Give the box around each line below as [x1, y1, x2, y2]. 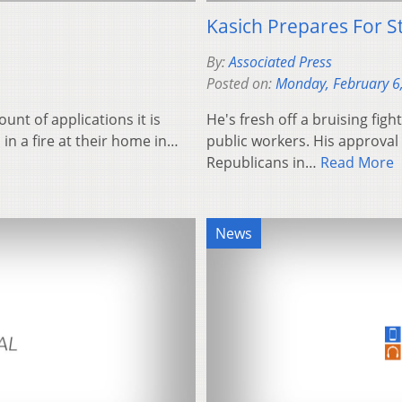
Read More [320, 153, 394, 173]
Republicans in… [206, 153, 320, 173]
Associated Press [229, 52, 332, 73]
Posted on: [206, 74, 275, 94]
